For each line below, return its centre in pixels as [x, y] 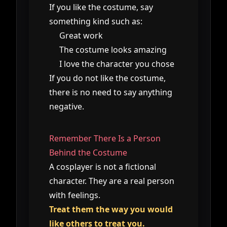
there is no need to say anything [111, 92]
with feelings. [75, 195]
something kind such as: [96, 21]
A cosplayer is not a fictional [103, 166]
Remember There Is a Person [105, 138]
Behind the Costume [88, 152]
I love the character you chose [117, 64]
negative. [67, 106]
